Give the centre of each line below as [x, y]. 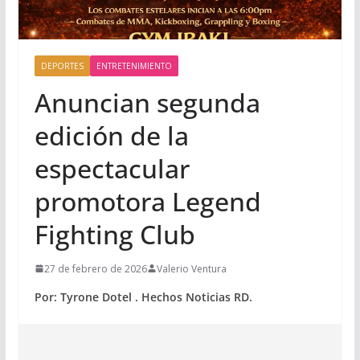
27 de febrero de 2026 [95, 268]
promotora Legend [147, 201]
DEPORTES [62, 65]
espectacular [112, 168]
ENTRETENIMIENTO [134, 65]
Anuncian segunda [147, 102]
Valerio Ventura [191, 268]
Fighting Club [115, 234]
